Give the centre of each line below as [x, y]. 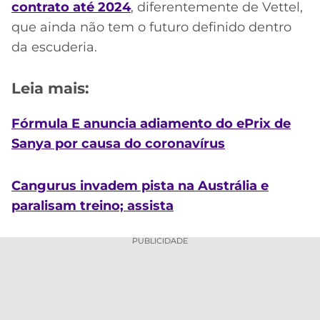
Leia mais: [50, 89]
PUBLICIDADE [160, 241]
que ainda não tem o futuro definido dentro [151, 27]
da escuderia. [54, 47]
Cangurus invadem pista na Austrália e [140, 185]
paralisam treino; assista [92, 205]
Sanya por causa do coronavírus [118, 144]
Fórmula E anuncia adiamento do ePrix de [151, 124]
